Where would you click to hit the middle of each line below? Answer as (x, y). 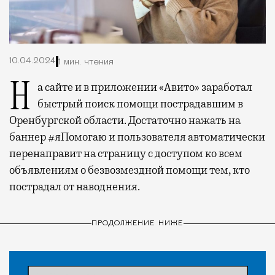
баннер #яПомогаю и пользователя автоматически (137, 137)
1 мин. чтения (86, 62)
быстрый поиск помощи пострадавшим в (140, 104)
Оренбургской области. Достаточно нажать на (125, 121)
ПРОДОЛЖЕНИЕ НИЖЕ (137, 223)
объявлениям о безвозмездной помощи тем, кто (130, 170)
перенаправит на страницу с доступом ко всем (126, 154)
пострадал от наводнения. (75, 187)
